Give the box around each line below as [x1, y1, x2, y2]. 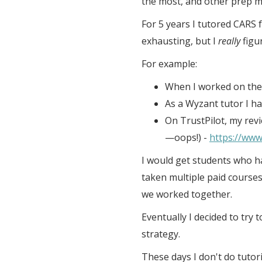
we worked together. [142, 188, 232, 201]
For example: [142, 57, 197, 70]
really [218, 35, 240, 47]
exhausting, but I [142, 35, 218, 47]
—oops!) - [165, 131, 209, 144]
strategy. [142, 227, 180, 240]
